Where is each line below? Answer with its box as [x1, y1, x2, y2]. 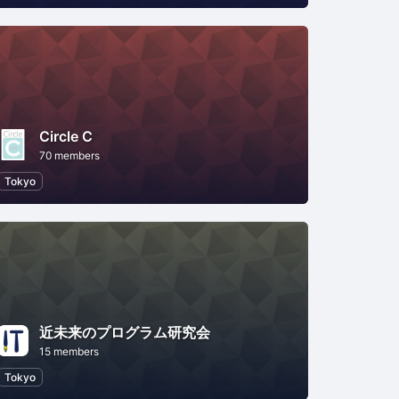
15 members [38, 344, 99, 358]
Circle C [38, 126, 93, 145]
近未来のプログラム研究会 [38, 322, 210, 341]
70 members [38, 148, 100, 162]
